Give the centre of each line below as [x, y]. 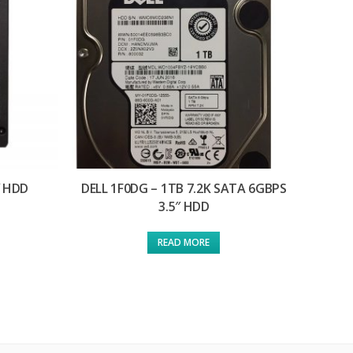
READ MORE [184, 243]
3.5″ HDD [184, 207]
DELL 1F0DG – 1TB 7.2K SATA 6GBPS [184, 189]
